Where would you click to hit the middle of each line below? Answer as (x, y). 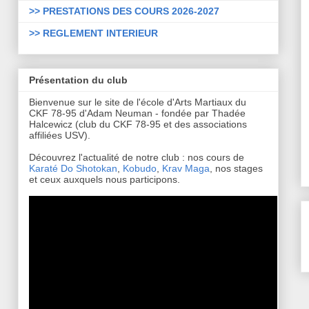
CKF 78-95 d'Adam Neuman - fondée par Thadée (137, 113)
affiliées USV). (60, 135)
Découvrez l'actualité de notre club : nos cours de (137, 157)
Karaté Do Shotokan (73, 168)
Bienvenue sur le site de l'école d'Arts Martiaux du (138, 102)
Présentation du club (78, 80)
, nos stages (236, 168)
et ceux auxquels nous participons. (104, 179)
